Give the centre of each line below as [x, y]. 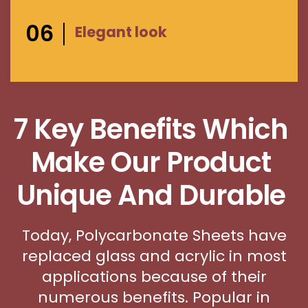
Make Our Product [151, 163]
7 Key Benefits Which [151, 130]
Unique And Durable [151, 196]
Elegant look [121, 32]
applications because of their [154, 277]
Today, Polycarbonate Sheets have [154, 236]
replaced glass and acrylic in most [154, 256]
